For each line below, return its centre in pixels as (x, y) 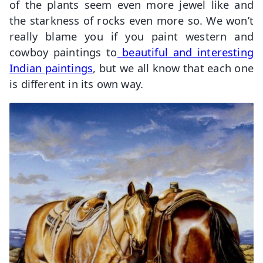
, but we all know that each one (173, 68)
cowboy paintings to (63, 52)
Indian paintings (51, 68)
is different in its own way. (77, 84)
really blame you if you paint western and (131, 36)
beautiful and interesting (185, 52)
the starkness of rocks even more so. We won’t (131, 21)
